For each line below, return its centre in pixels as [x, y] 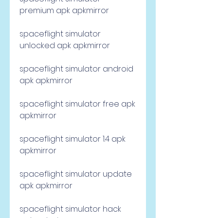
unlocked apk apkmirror [65, 45]
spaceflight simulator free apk [77, 104]
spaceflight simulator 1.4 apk [73, 139]
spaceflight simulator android [76, 69]
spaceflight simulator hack [70, 209]
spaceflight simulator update [76, 174]
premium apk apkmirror [64, 10]
